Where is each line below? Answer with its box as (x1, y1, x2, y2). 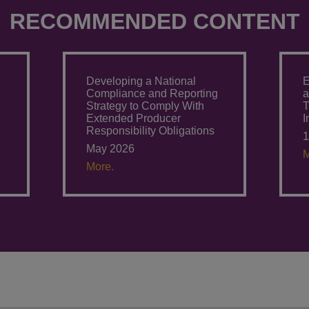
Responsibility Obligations (86, 125, 215, 137)
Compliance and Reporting (86, 88, 218, 99)
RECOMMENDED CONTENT (9, 9, 300, 34)
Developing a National (86, 75, 196, 87)
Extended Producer (86, 112, 181, 124)
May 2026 (86, 143, 134, 154)
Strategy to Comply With (86, 100, 204, 112)
